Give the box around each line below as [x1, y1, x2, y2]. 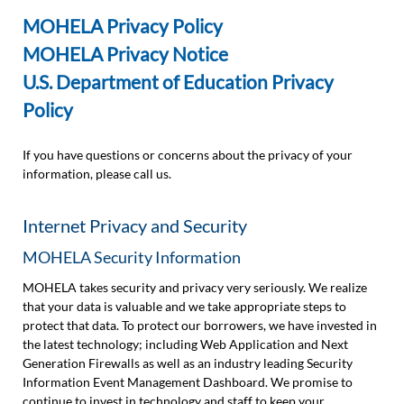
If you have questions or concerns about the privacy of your [23, 147, 353, 162]
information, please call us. [23, 166, 171, 181]
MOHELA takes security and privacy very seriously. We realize [23, 280, 367, 295]
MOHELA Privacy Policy [23, 14, 223, 37]
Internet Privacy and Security [23, 215, 247, 236]
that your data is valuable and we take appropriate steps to [23, 298, 346, 314]
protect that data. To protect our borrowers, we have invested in [23, 317, 377, 333]
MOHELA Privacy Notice [23, 42, 228, 65]
